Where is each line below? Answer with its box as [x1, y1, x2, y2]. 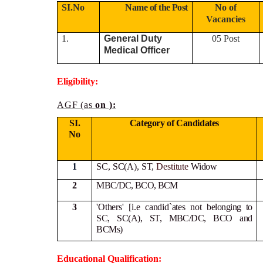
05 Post [212, 33, 240, 43]
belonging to [207, 201, 252, 212]
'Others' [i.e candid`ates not [96, 201, 207, 212]
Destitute [154, 161, 188, 171]
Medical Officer [104, 45, 170, 55]
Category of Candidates [129, 117, 220, 128]
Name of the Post [125, 2, 188, 12]
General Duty [104, 33, 163, 43]
